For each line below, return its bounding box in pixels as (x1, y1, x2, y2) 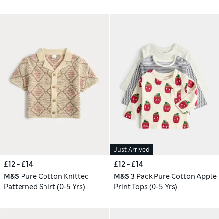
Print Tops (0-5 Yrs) (114, 182, 177, 192)
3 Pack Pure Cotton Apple (131, 172, 217, 181)
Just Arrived (114, 146, 150, 154)
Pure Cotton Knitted (21, 172, 89, 181)
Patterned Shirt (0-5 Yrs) (4, 182, 85, 192)
